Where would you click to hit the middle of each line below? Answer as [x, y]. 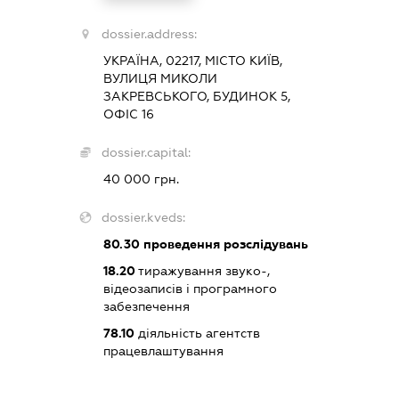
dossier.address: [149, 34]
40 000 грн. [141, 179]
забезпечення [146, 307]
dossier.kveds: [143, 218]
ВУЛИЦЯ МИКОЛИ [160, 79]
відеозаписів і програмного [190, 289]
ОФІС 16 [128, 114]
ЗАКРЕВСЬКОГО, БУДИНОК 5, [196, 97]
